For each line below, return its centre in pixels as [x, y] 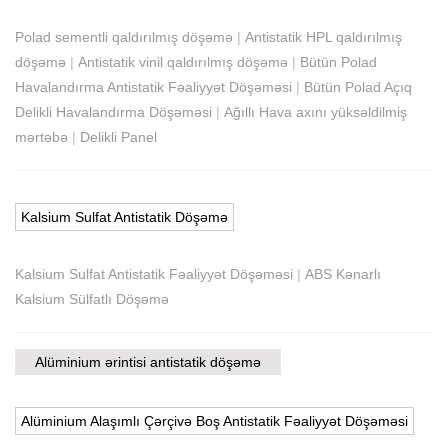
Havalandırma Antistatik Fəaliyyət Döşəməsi [153, 86]
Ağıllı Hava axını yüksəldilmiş [315, 111]
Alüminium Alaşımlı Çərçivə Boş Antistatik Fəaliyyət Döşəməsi [214, 420]
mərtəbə [41, 136]
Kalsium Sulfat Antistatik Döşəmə [124, 216]
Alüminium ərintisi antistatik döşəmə [148, 361]
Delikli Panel [118, 136]
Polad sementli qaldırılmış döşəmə [124, 36]
